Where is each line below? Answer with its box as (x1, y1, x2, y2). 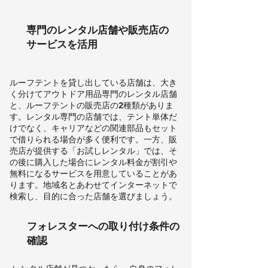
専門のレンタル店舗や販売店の (26, 23, 169, 36)
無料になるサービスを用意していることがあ (10, 167, 177, 179)
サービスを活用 (26, 38, 98, 50)
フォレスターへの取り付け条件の (27, 220, 179, 232)
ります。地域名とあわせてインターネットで (10, 179, 177, 190)
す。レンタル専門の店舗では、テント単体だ (10, 111, 177, 122)
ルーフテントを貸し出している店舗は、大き (10, 77, 177, 88)
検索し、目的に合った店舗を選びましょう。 (10, 190, 177, 202)
